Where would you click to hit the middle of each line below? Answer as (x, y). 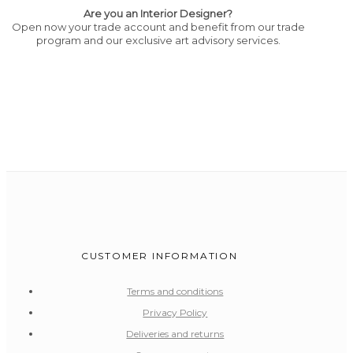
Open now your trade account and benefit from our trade (158, 27)
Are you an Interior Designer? (158, 14)
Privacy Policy (175, 313)
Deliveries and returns (175, 334)
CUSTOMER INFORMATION (159, 256)
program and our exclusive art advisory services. (158, 41)
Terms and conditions (175, 292)
